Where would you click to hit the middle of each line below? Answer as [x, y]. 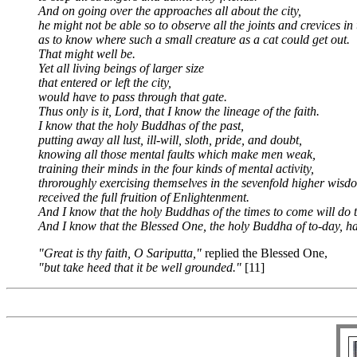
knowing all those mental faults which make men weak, [177, 154]
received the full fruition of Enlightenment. [144, 197]
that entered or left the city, [105, 82]
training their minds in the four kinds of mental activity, [176, 169]
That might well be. [87, 54]
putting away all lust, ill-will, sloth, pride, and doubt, [170, 140]
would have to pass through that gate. [133, 97]
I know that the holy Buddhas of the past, [141, 126]
